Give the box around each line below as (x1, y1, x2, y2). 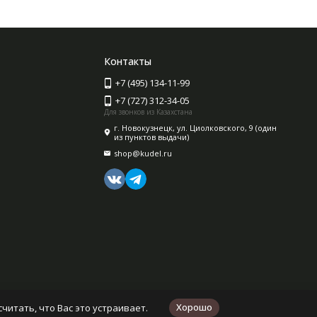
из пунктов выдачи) (114, 132, 190, 142)
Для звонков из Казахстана (104, 107, 193, 117)
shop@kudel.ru (114, 148, 173, 158)
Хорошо (176, 301, 212, 313)
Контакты (104, 54, 152, 68)
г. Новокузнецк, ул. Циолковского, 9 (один (114, 122, 277, 133)
